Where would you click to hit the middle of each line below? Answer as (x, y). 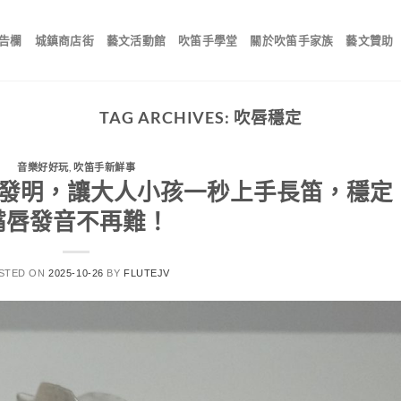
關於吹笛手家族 (292, 40)
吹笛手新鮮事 (105, 167)
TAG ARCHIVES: (167, 117)
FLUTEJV (147, 273)
